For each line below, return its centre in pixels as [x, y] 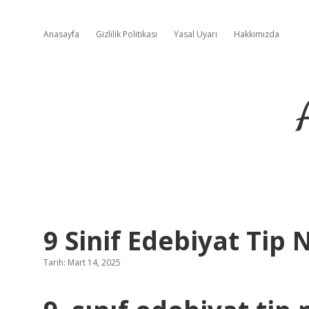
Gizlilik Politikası [127, 34]
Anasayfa [61, 34]
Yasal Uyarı [196, 34]
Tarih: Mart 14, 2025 [82, 262]
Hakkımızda [257, 34]
